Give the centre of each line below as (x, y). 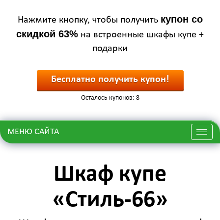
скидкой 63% (47, 34)
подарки (110, 49)
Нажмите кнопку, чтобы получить (89, 20)
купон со (181, 19)
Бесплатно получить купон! (110, 80)
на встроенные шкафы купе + (141, 35)
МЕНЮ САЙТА (33, 132)
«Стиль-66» (110, 200)
